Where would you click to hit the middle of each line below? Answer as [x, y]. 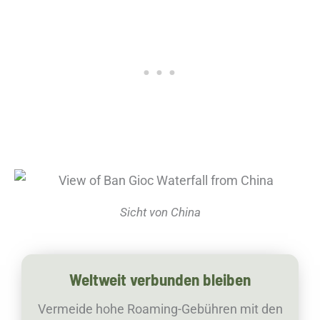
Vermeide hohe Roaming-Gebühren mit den [160, 309]
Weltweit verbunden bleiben [160, 280]
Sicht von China [160, 212]
